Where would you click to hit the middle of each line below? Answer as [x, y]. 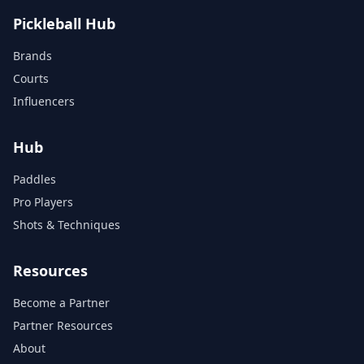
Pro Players [43, 202]
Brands [32, 56]
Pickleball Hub [64, 24]
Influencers [44, 101]
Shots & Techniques [67, 225]
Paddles [35, 179]
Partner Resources [63, 325]
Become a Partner [61, 303]
